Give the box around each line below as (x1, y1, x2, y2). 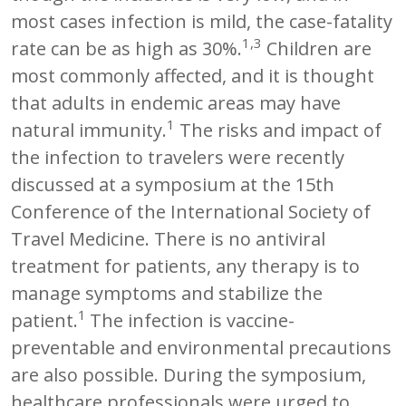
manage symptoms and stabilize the (11, 280, 323, 305)
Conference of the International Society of (11, 198, 371, 224)
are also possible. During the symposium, (11, 362, 366, 387)
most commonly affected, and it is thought (11, 63, 374, 88)
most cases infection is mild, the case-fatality (11, 8, 392, 34)
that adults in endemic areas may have (11, 90, 341, 115)
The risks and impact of (175, 117, 382, 142)
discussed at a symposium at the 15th (11, 171, 334, 197)
